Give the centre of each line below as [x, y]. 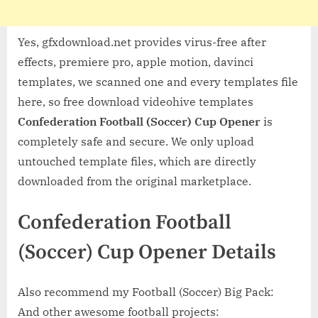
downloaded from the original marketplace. [135, 181]
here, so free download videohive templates [136, 101]
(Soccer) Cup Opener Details [147, 252]
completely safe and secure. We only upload [136, 141]
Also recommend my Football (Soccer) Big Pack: [146, 292]
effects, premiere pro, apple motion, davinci [136, 61]
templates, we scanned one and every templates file [158, 81]
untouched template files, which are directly [137, 161]
